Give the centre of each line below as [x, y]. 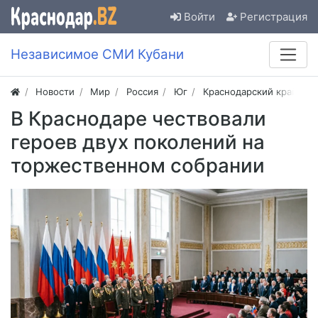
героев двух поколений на [138, 142]
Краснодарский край [250, 92]
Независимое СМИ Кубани [97, 55]
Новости [55, 92]
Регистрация [274, 16]
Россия [142, 92]
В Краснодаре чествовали [138, 119]
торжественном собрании [138, 166]
